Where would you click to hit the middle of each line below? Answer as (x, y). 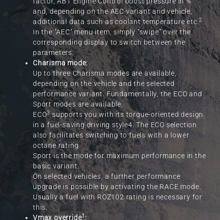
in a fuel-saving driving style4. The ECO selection (115, 125)
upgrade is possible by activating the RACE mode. (117, 187)
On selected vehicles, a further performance (107, 177)
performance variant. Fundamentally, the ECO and (118, 94)
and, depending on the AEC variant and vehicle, (113, 12)
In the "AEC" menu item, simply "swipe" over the (112, 32)
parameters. (54, 53)
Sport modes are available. (78, 104)
